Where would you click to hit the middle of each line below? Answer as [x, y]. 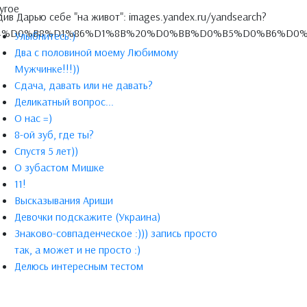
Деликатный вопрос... [64, 101]
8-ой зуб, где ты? [54, 134]
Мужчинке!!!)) [47, 69]
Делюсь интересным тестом [79, 266]
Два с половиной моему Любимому [96, 52]
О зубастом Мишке [59, 167]
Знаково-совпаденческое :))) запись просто [116, 233]
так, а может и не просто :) [77, 249]
